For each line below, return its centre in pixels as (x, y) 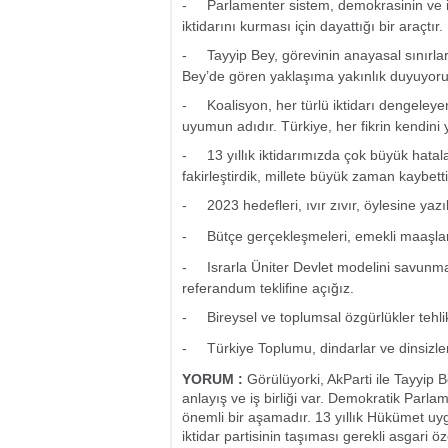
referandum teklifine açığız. (268, 288)
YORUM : (214, 379)
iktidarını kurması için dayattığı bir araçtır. (312, 26)
